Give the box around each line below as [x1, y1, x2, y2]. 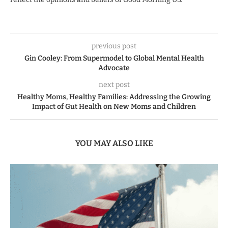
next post [98, 80, 130, 89]
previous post [92, 41, 136, 50]
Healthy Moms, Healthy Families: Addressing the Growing [17, 92, 211, 101]
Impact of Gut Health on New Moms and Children [32, 102, 196, 111]
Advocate [98, 63, 130, 72]
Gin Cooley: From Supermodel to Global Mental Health [24, 53, 204, 63]
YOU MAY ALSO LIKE [75, 138, 153, 148]
